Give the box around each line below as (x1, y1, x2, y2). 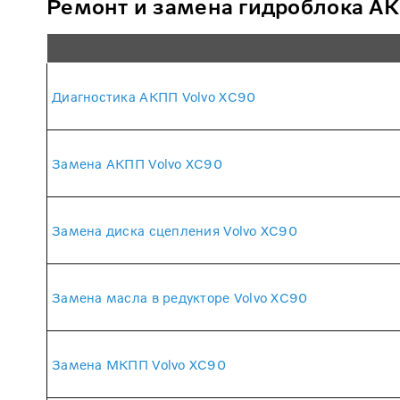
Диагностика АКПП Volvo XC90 (52, 87, 256, 104)
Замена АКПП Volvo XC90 (52, 154, 222, 171)
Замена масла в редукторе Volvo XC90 (52, 288, 308, 305)
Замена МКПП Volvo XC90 (52, 355, 226, 372)
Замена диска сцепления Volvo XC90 (52, 221, 297, 238)
